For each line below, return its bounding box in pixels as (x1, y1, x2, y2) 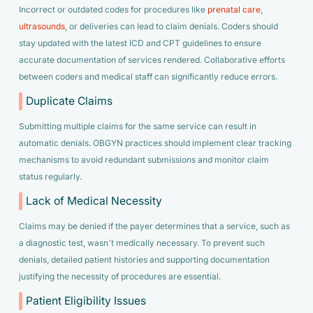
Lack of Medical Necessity (26, 195, 163, 208)
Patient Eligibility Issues (26, 295, 147, 307)
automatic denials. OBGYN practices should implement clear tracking (18, 138, 291, 148)
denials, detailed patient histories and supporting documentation (18, 254, 270, 265)
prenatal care (207, 4, 261, 15)
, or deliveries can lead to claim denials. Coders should (64, 21, 278, 31)
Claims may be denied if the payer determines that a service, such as (18, 221, 290, 231)
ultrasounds (18, 21, 65, 31)
